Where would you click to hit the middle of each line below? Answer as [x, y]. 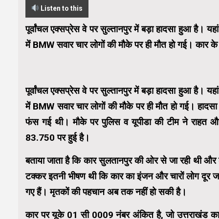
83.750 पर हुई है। [58, 137]
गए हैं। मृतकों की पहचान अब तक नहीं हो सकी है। [106, 192]
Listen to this [61, 8]
